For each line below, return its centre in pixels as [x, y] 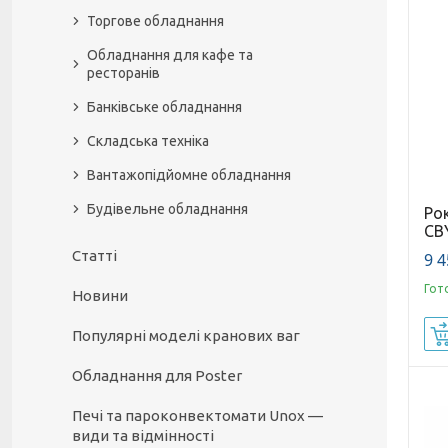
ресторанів [123, 73]
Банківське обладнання [164, 107]
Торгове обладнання [155, 21]
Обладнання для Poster [157, 375]
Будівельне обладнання [167, 209]
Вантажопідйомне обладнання [189, 175]
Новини [100, 295]
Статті [94, 255]
